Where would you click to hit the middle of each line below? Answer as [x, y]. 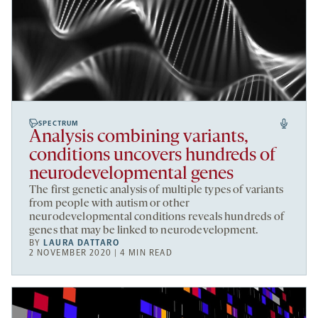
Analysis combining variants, [139, 138]
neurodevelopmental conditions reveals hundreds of [157, 218]
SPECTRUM [59, 124]
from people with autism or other [110, 204]
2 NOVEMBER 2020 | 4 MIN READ [101, 253]
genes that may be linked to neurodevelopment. [144, 231]
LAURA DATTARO [82, 243]
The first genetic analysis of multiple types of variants [156, 191]
